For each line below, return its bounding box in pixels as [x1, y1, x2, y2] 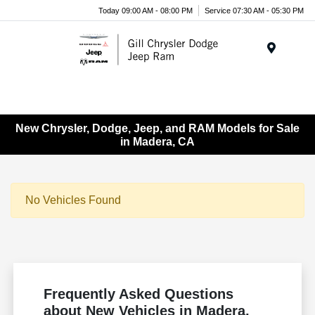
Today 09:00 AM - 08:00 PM [98, 6, 193, 15]
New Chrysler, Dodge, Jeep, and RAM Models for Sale [15, 122, 300, 134]
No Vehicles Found [25, 194, 121, 207]
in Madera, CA [120, 135, 195, 148]
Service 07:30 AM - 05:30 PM [205, 6, 304, 15]
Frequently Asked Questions [44, 286, 234, 302]
